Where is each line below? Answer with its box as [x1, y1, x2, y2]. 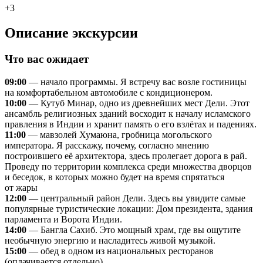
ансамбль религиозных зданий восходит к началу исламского [5, 108, 251, 119]
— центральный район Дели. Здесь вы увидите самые [26, 193, 245, 203]
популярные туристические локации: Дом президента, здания [5, 203, 252, 214]
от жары [5, 182, 38, 193]
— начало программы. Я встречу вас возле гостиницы [26, 76, 247, 87]
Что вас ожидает [5, 53, 89, 66]
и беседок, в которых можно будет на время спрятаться [5, 171, 224, 182]
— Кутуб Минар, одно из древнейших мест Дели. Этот [26, 97, 249, 108]
